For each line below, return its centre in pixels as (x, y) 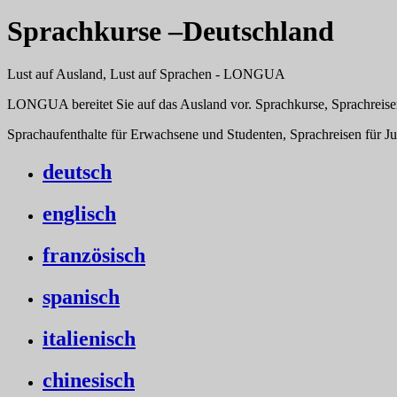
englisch (79, 213)
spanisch (81, 296)
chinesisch (89, 380)
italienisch (89, 338)
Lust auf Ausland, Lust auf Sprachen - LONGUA (146, 74)
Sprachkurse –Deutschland (171, 31)
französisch (94, 255)
